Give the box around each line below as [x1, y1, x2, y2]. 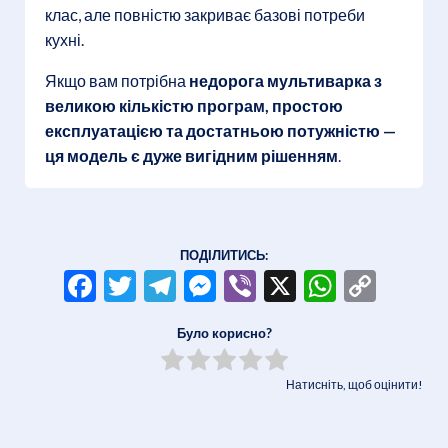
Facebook [96, 265, 228, 305]
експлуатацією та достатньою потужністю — [45, 120, 396, 140]
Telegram [176, 265, 304, 305]
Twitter [136, 265, 240, 305]
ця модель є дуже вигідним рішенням [45, 145, 338, 165]
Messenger [216, 265, 368, 305]
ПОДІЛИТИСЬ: [180, 246, 268, 263]
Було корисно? [176, 324, 272, 341]
